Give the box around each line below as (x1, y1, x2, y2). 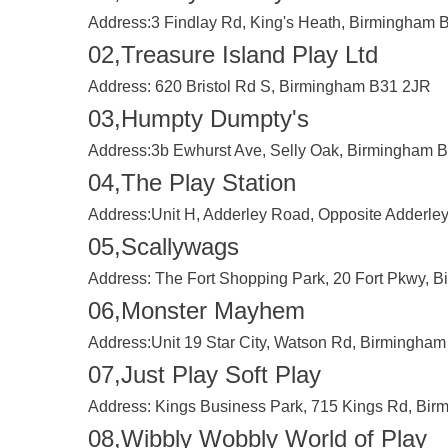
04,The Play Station (88, 169, 296, 196)
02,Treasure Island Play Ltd (88, 41, 378, 68)
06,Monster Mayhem (88, 297, 305, 324)
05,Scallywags (88, 233, 239, 260)
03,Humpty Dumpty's (88, 105, 309, 132)
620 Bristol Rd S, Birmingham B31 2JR (151, 78, 431, 95)
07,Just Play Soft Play (88, 361, 321, 388)
